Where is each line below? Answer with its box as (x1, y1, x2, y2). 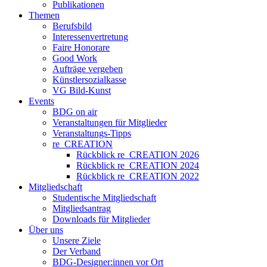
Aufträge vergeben (52, 64, 123, 74)
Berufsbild (52, 21, 92, 32)
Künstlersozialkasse (52, 74, 126, 85)
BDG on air (52, 107, 97, 117)
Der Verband (52, 246, 101, 257)
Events (29, 96, 54, 107)
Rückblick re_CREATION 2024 (76, 160, 199, 171)
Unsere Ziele (52, 235, 101, 246)
